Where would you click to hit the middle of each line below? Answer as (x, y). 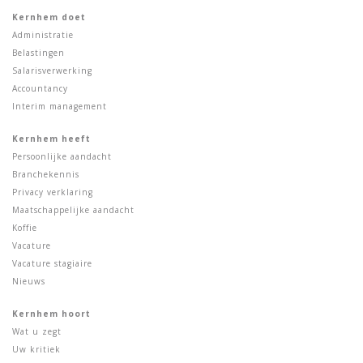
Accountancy (40, 88)
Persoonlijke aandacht (62, 156)
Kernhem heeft (51, 139)
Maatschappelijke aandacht (73, 210)
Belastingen (38, 53)
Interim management (60, 106)
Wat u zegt (37, 331)
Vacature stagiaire (52, 263)
